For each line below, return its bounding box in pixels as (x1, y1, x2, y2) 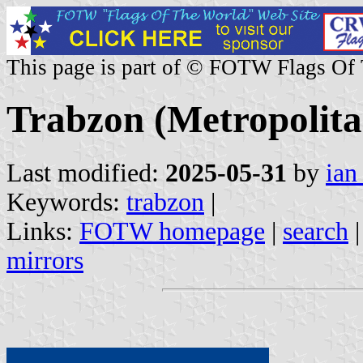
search (283, 216, 348, 246)
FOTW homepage (79, 216, 265, 246)
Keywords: (6, 187, 126, 216)
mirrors (6, 246, 83, 275)
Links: (6, 216, 79, 246)
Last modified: (6, 158, 165, 187)
